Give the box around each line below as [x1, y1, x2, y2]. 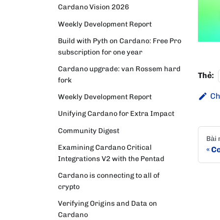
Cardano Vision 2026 [58, 2, 129, 12]
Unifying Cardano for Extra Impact [58, 109, 174, 118]
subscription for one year [58, 47, 142, 56]
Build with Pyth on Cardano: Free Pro [58, 36, 181, 45]
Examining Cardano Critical [58, 142, 152, 152]
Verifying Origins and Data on [58, 199, 157, 208]
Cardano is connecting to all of [58, 170, 160, 180]
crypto [58, 182, 80, 191]
